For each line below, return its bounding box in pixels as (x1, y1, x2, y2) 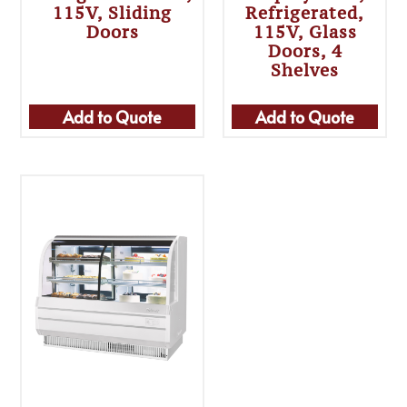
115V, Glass (253, 21, 357, 44)
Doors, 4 (267, 40, 342, 63)
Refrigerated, (245, 2, 364, 25)
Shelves (271, 59, 339, 82)
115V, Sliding (53, 2, 173, 25)
